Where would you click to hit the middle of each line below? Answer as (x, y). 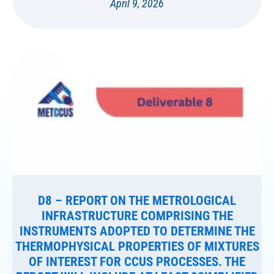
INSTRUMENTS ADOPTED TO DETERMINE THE (137, 231)
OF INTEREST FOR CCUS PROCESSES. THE (137, 262)
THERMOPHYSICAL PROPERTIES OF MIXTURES (137, 247)
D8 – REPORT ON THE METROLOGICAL (137, 201)
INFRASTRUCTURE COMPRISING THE (137, 216)
